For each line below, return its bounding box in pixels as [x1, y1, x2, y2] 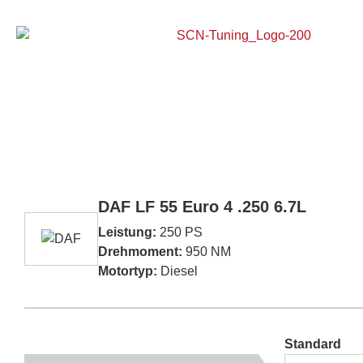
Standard [284, 337, 341, 351]
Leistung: [98, 225, 156, 239]
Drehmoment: [98, 245, 182, 258]
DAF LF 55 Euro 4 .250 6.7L [98, 198, 306, 216]
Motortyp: [98, 264, 157, 278]
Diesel [157, 264, 198, 278]
